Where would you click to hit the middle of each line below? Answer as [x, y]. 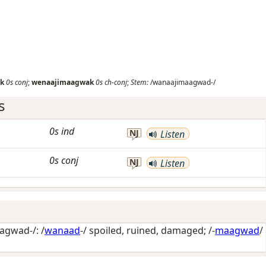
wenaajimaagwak [63, 82]
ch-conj [116, 82]
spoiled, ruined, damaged [146, 230]
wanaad [62, 230]
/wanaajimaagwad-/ [182, 82]
